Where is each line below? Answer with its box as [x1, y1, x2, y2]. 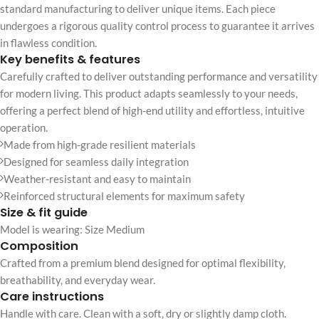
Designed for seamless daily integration [4, 155, 189, 168]
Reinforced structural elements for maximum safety [4, 189, 245, 202]
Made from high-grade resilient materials [4, 137, 196, 151]
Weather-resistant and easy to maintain [4, 172, 191, 185]
